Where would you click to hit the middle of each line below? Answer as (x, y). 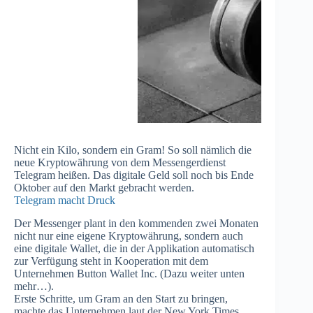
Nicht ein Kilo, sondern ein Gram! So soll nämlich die (133, 150)
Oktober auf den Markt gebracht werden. (104, 188)
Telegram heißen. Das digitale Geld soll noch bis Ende (134, 175)
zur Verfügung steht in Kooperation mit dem (111, 261)
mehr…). (34, 286)
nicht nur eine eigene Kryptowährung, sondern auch (129, 236)
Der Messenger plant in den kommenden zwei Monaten (136, 224)
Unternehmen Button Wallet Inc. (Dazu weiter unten (129, 274)
